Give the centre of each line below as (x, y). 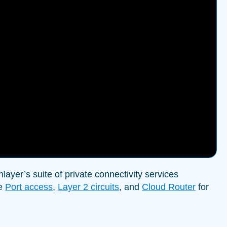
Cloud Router (169, 187)
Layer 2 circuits (89, 187)
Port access (29, 187)
